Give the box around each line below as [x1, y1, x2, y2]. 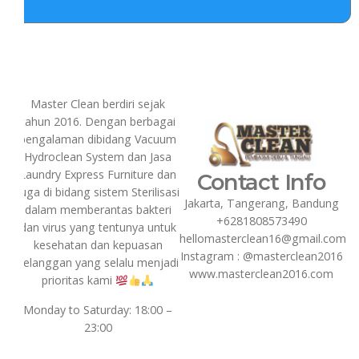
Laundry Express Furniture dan [19, 167, 176, 183]
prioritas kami [41, 272, 115, 288]
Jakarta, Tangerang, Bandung [184, 195, 339, 211]
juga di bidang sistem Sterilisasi [16, 184, 179, 200]
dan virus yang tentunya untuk [19, 220, 176, 236]
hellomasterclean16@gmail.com [179, 230, 346, 246]
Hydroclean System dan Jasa [24, 149, 171, 165]
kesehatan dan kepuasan [33, 237, 163, 253]
